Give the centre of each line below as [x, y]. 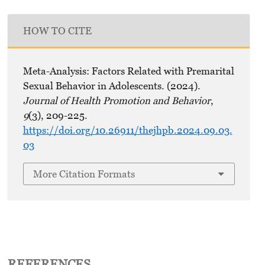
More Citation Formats [84, 174]
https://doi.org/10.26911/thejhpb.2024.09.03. [127, 130]
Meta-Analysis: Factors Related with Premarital [128, 71]
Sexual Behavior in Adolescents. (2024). [112, 85]
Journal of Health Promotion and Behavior [117, 100]
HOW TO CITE [57, 30]
